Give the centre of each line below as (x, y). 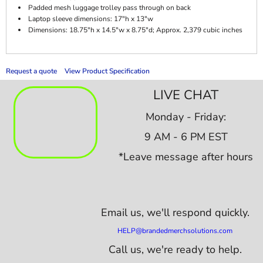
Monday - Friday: (186, 117)
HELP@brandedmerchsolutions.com (175, 231)
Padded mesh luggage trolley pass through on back (109, 8)
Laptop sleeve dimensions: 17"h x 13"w (91, 19)
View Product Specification (107, 71)
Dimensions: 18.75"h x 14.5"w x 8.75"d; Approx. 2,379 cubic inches (135, 30)
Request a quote (31, 71)
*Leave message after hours (186, 156)
